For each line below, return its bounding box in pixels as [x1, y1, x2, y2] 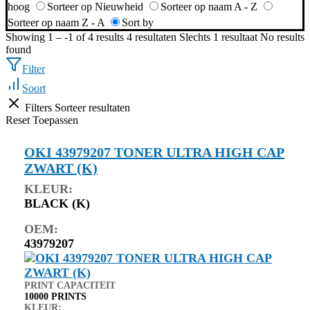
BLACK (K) [24, 196, 90, 210]
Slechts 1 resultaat [179, 30, 257, 43]
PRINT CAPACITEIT [24, 280, 116, 291]
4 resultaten [127, 30, 176, 43]
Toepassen [33, 113, 78, 126]
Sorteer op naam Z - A [8, 16, 104, 28]
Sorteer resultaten [55, 101, 130, 113]
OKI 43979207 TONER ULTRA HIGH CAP [24, 144, 284, 160]
